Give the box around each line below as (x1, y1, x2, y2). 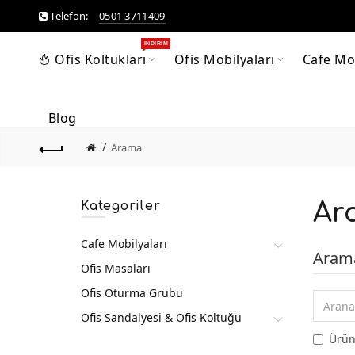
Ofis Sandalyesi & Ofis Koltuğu (81, 310, 242, 325)
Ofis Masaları (81, 261, 151, 276)
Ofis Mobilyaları (174, 51, 275, 68)
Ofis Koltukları (55, 51, 147, 68)
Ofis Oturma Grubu (81, 285, 183, 300)
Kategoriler (81, 199, 161, 213)
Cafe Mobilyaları (81, 236, 167, 251)
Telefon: (47, 9, 91, 23)
